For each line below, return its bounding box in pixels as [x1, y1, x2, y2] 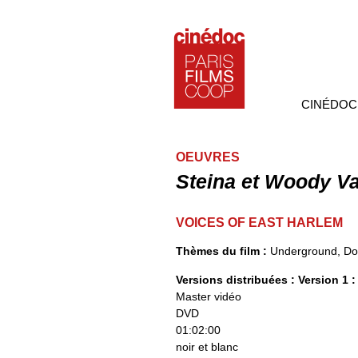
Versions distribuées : [176, 273, 298, 286]
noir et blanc [176, 340, 238, 353]
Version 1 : [298, 273, 356, 286]
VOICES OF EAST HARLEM [176, 216, 343, 229]
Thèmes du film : [176, 245, 270, 257]
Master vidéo [176, 290, 241, 303]
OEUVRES [176, 150, 240, 164]
